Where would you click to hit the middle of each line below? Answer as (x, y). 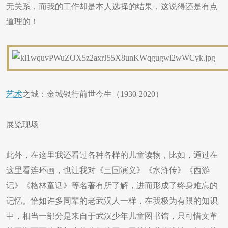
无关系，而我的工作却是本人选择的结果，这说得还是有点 (112, 6)
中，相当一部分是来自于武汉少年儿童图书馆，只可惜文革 (112, 216)
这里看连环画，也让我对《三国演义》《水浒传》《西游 (108, 170)
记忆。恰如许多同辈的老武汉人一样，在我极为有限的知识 (112, 201)
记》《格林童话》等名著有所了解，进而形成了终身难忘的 (112, 186)
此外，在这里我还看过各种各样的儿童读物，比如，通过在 (112, 155)
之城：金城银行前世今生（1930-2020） (93, 94)
